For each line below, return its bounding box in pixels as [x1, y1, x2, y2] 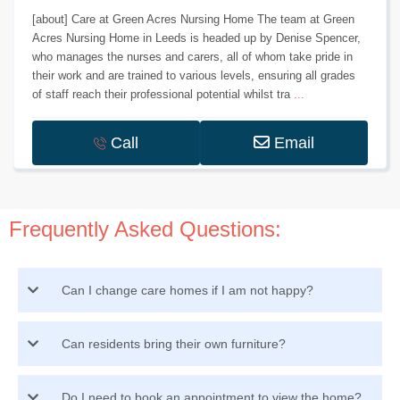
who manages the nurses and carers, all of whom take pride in [32, 50, 354, 64]
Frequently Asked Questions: [9, 217, 282, 242]
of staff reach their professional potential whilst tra [32, 87, 295, 102]
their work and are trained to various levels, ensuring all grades [32, 69, 356, 83]
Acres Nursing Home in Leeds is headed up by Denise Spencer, [32, 31, 362, 46]
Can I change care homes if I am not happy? [62, 283, 314, 298]
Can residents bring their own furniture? [62, 337, 287, 352]
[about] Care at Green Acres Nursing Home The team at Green [32, 12, 355, 27]
